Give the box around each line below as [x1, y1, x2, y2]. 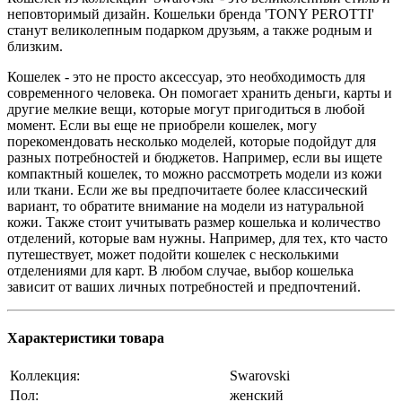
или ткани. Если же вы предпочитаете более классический [7, 181, 368, 197]
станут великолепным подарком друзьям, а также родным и [7, 22, 372, 38]
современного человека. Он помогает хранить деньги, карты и [7, 84, 392, 100]
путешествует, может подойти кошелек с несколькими [7, 246, 339, 262]
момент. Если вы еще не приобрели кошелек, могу [7, 117, 317, 133]
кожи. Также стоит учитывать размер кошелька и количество [7, 214, 380, 230]
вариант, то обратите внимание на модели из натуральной [7, 197, 364, 214]
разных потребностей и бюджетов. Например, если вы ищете [7, 149, 382, 165]
